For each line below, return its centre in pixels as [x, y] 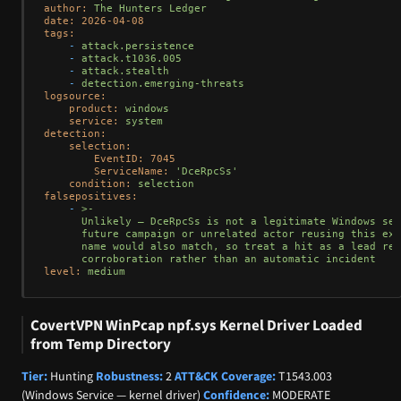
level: [63, 272]
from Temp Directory [101, 345]
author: [66, 9]
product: [94, 109]
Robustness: [129, 375]
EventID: [119, 159]
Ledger [188, 9]
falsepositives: [91, 196]
